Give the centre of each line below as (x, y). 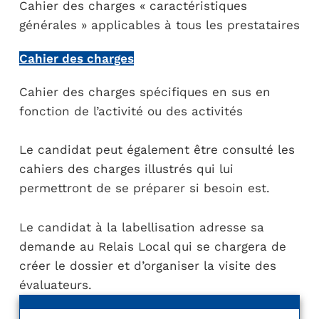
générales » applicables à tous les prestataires (159, 25)
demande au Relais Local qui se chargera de (152, 246)
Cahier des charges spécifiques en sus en (145, 91)
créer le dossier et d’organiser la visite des (147, 265)
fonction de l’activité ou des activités (131, 111)
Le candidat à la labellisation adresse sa (141, 227)
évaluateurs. (55, 284)
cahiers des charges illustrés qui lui (126, 169)
